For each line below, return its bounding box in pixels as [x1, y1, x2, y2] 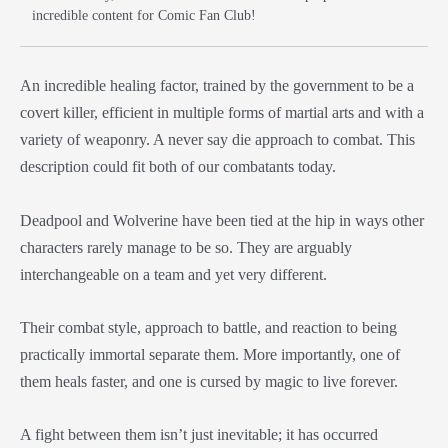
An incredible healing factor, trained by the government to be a [20, 76, 414, 96]
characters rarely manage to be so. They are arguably [20, 237, 352, 257]
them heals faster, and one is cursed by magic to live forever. [20, 371, 402, 391]
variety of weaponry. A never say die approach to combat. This [20, 130, 415, 150]
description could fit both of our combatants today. [20, 157, 340, 177]
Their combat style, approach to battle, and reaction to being [20, 317, 397, 337]
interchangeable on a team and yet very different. [20, 264, 331, 284]
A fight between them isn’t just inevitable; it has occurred [20, 425, 378, 445]
